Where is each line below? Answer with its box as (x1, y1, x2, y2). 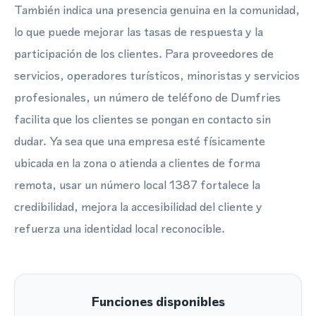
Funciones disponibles (91, 293, 225, 310)
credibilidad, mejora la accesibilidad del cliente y (14, 198, 262, 215)
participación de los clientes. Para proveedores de (14, 45, 274, 62)
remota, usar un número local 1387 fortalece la (14, 176, 260, 193)
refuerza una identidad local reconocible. (14, 220, 225, 237)
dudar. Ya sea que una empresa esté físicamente (14, 133, 265, 150)
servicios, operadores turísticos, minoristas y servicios (14, 67, 300, 84)
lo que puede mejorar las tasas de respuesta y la (14, 23, 263, 40)
